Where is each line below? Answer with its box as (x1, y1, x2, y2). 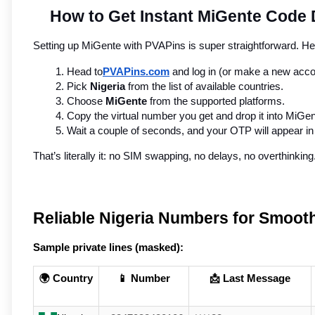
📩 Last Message (210, 273, 290, 285)
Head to (67, 66, 103, 78)
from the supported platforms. (147, 96, 285, 108)
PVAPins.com (103, 66, 169, 78)
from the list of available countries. (125, 81, 283, 93)
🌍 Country (39, 273, 93, 285)
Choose (67, 96, 105, 108)
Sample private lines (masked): (33, 242, 184, 254)
